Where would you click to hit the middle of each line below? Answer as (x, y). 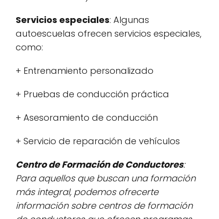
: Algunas (129, 20)
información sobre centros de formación (104, 206)
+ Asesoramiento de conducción (87, 118)
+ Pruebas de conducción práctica (92, 94)
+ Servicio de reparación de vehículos (98, 141)
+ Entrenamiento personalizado (85, 71)
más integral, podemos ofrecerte (87, 192)
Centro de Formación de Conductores (99, 164)
